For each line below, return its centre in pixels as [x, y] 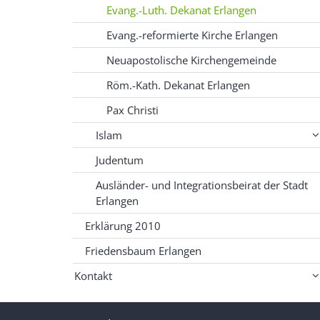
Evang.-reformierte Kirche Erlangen [192, 35]
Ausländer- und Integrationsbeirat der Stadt [202, 185]
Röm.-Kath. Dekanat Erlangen [178, 85]
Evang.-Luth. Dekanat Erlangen [181, 10]
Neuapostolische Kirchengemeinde [191, 60]
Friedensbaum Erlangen [143, 250]
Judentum [120, 160]
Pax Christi [132, 110]
